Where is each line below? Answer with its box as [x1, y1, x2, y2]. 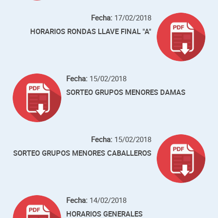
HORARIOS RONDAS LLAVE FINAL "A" [30, 27, 152, 36]
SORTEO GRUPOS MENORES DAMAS [66, 88, 186, 97]
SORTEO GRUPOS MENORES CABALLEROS [13, 148, 152, 158]
